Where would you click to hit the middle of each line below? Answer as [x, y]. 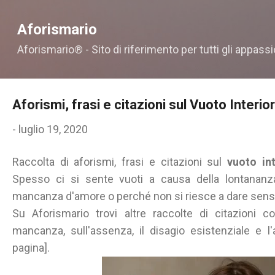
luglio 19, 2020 [53, 129]
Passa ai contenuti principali [137, 15]
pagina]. [31, 248]
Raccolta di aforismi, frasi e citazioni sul [120, 162]
